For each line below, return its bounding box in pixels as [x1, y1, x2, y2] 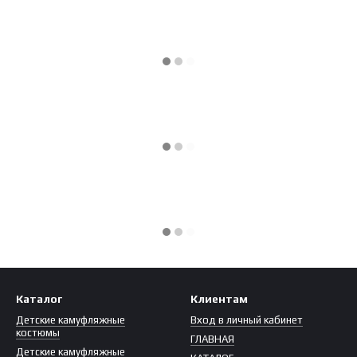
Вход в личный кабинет [190, 314, 303, 326]
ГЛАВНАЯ [190, 333, 234, 345]
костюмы [16, 327, 60, 339]
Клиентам [190, 292, 248, 305]
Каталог [16, 292, 62, 305]
